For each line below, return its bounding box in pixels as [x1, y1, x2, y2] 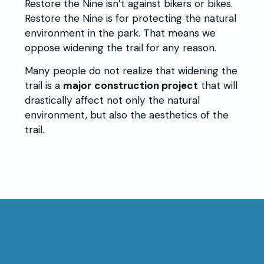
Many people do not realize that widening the [25, 64, 237, 78]
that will [198, 79, 237, 93]
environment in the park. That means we [25, 27, 216, 40]
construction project [94, 79, 198, 93]
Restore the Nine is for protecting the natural [25, 12, 236, 25]
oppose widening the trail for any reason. [25, 41, 216, 55]
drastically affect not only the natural [25, 94, 200, 107]
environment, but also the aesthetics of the [25, 108, 229, 122]
